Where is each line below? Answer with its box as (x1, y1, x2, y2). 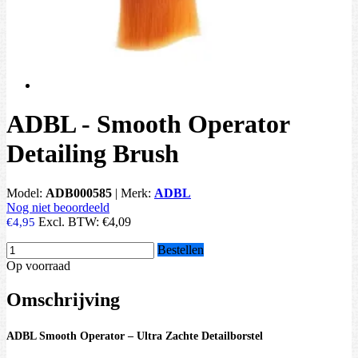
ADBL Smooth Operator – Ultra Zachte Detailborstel (6, 330, 263, 343)
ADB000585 (46, 185, 112, 200)
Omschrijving (6, 288, 120, 310)
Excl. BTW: (38, 214, 102, 229)
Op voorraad (6, 258, 70, 272)
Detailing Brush (6, 139, 179, 169)
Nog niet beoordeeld (6, 200, 109, 214)
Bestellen (157, 242, 204, 257)
